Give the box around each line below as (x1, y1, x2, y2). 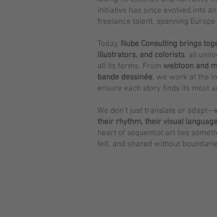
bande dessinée (97, 73, 153, 82)
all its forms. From (97, 62, 163, 71)
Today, (97, 39, 121, 49)
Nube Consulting (121, 39, 177, 49)
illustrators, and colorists (97, 50, 185, 60)
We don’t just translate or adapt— (97, 106, 214, 116)
